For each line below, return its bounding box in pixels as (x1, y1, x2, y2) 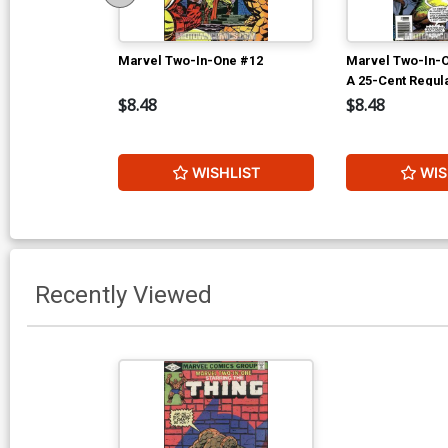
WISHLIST (191, 163, 261, 181)
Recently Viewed (35, 280, 212, 309)
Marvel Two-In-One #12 (118, 52, 263, 68)
